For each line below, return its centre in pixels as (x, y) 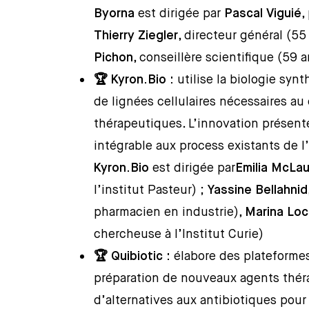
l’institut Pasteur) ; (151, 190)
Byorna (114, 14)
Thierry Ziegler (136, 36)
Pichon (114, 58)
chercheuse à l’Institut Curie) (179, 235)
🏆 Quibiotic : (134, 257)
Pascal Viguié (263, 14)
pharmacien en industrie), (170, 212)
